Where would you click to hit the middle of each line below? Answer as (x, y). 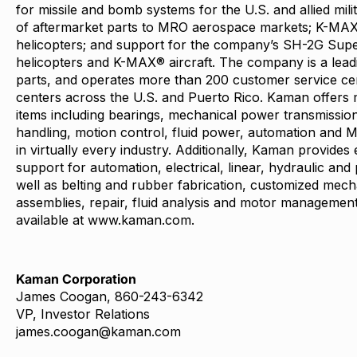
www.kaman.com (139, 220)
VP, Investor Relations (83, 314)
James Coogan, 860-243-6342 (110, 296)
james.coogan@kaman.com (98, 331)
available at (52, 220)
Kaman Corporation (76, 279)
